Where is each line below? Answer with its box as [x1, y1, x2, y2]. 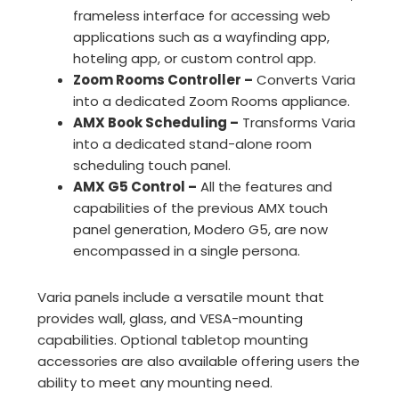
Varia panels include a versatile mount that [37, 288, 325, 307]
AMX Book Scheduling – [73, 113, 240, 133]
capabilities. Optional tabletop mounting [37, 330, 309, 350]
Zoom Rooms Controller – [73, 70, 254, 90]
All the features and [197, 177, 333, 197]
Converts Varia [253, 70, 356, 90]
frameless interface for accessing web [73, 6, 331, 26]
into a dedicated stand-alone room [73, 134, 313, 154]
